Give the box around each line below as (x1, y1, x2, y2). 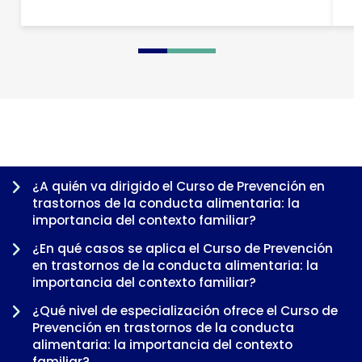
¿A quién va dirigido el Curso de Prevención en (32, 177, 325, 195)
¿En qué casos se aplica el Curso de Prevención (32, 239, 333, 257)
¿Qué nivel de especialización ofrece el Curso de (32, 301, 338, 319)
